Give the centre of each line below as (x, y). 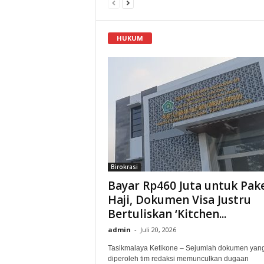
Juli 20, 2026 (158, 229)
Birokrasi (124, 166)
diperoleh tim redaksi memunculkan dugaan (178, 258)
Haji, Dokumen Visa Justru (179, 199)
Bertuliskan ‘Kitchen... (167, 214)
